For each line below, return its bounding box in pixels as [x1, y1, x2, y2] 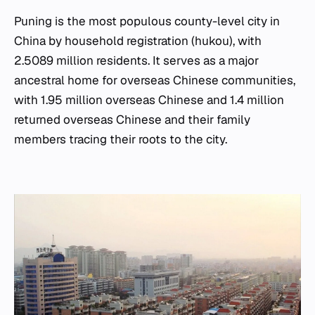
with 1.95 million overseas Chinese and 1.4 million [14, 91, 284, 108]
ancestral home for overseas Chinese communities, [14, 72, 295, 88]
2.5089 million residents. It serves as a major [14, 52, 259, 68]
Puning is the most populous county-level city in [14, 13, 280, 29]
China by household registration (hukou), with [14, 32, 262, 49]
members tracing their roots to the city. [14, 131, 227, 147]
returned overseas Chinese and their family [14, 111, 250, 127]
